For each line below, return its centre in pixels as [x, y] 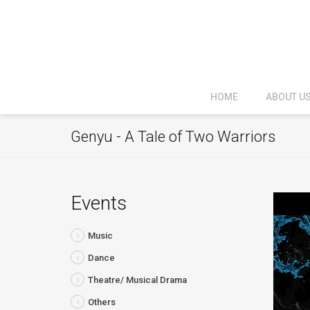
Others [102, 302]
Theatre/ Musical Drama [137, 280]
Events [99, 203]
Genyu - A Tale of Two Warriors [173, 137]
